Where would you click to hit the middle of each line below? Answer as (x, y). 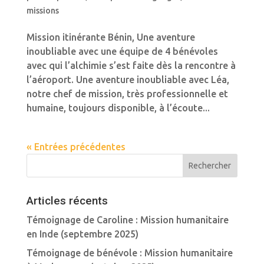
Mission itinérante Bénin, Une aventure (110, 37)
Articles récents (67, 201)
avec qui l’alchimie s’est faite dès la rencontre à (131, 65)
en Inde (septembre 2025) (82, 234)
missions (42, 11)
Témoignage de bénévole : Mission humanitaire (129, 253)
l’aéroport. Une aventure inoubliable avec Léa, (128, 80)
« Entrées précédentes (76, 147)
